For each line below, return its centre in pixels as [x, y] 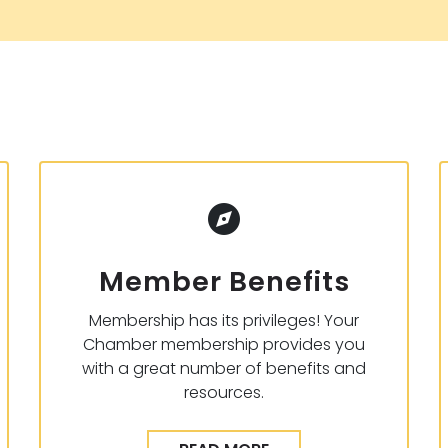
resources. [224, 392]
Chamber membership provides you [224, 344]
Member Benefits [224, 282]
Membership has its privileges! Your [224, 320]
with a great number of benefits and [224, 368]
